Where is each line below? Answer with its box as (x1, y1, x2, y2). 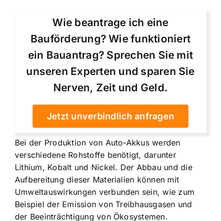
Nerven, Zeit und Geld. (53, 81, 168, 94)
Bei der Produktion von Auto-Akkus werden (15, 138, 181, 148)
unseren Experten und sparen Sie (26, 65, 195, 78)
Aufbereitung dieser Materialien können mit (15, 175, 180, 185)
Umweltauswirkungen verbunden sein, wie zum (15, 187, 195, 197)
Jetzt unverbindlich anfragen (46, 111, 175, 122)
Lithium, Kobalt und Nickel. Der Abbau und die (15, 162, 192, 173)
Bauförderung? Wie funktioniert (30, 33, 191, 45)
